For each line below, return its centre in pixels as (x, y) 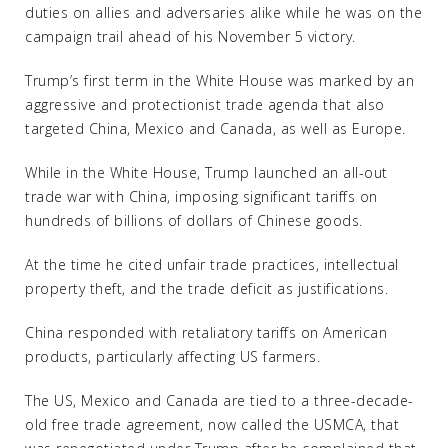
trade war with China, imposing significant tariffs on (201, 196)
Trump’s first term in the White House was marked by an (219, 80)
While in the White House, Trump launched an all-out (206, 172)
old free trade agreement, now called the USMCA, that (212, 424)
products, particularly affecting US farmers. (172, 356)
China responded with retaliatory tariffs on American (206, 332)
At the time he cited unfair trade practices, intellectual (212, 264)
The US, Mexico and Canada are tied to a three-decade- (219, 400)
